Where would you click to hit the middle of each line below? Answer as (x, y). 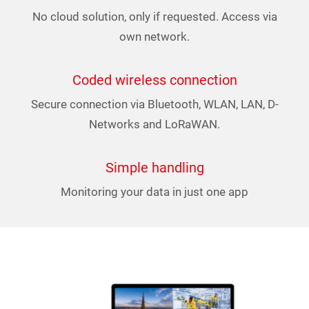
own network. (154, 37)
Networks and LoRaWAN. (154, 124)
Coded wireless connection (154, 80)
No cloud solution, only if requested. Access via (154, 17)
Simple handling (154, 168)
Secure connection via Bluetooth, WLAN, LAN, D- (154, 104)
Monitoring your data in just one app (154, 192)
